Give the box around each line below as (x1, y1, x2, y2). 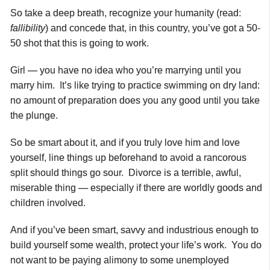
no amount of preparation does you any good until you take (10, 95, 260, 105)
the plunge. (10, 110, 58, 121)
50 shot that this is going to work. (10, 37, 149, 48)
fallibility (10, 22, 45, 33)
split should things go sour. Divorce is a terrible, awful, (10, 167, 241, 178)
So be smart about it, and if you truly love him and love (10, 137, 240, 148)
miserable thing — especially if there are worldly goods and (10, 182, 262, 193)
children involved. (10, 197, 86, 208)
